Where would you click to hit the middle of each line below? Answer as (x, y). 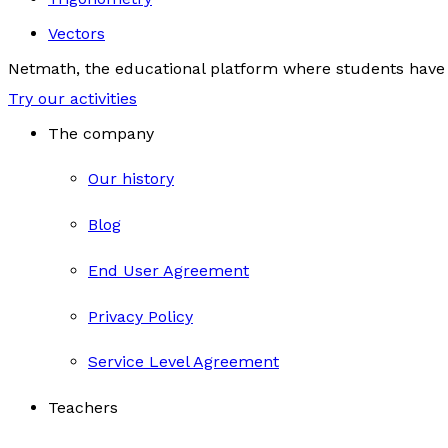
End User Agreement (168, 270)
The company (101, 133)
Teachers (83, 408)
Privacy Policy (140, 316)
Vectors (76, 33)
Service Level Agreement (183, 362)
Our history (131, 179)
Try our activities (72, 98)
